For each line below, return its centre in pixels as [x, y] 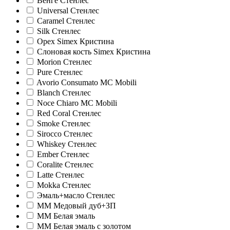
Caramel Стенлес [66, 21]
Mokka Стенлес [64, 185]
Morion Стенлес [64, 62]
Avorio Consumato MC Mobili [87, 83]
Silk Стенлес [59, 31]
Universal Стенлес [68, 11]
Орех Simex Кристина [75, 42]
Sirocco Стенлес [65, 134]
